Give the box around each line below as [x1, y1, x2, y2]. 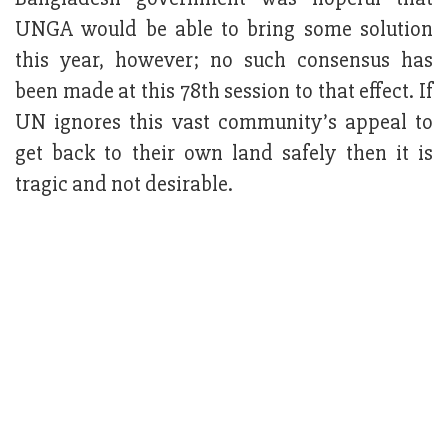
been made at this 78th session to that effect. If [15, 78, 433, 106]
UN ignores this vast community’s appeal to [15, 109, 433, 137]
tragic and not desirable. [15, 171, 233, 199]
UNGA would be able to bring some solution [15, 16, 433, 44]
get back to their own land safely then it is [15, 140, 433, 168]
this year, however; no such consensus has [15, 47, 433, 75]
